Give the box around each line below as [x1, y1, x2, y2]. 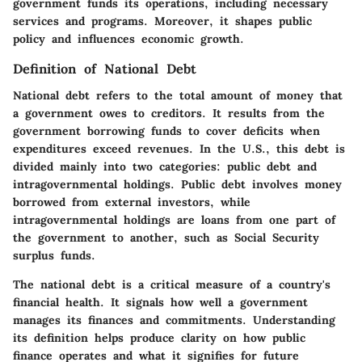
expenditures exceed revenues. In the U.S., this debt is [13, 141, 345, 156]
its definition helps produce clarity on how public [13, 330, 305, 345]
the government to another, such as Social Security [13, 229, 319, 245]
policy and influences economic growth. [13, 32, 244, 47]
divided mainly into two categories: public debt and [13, 158, 317, 174]
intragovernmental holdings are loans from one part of [13, 212, 335, 227]
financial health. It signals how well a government [13, 294, 308, 309]
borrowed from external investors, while [13, 194, 250, 209]
